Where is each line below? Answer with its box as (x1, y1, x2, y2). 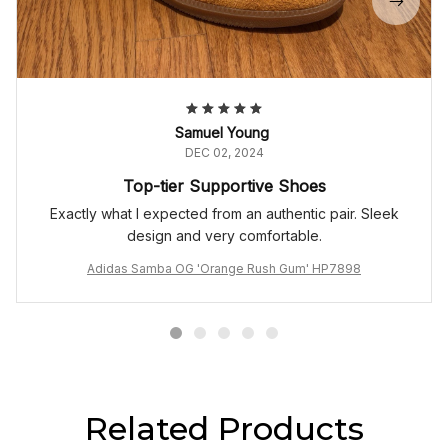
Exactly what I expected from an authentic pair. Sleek (49, 205, 399, 223)
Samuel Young (175, 124, 269, 142)
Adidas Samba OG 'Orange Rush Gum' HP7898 (87, 261, 361, 277)
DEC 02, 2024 (184, 145, 264, 161)
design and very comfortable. (126, 227, 322, 245)
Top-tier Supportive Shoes (122, 176, 326, 197)
